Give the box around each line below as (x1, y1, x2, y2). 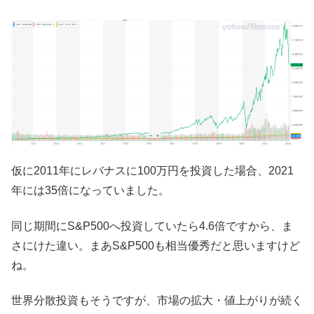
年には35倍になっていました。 (11, 184, 170, 197)
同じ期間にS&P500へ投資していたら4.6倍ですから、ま (11, 219, 293, 232)
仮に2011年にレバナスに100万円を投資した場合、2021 (11, 165, 294, 177)
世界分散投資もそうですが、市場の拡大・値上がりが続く (11, 294, 303, 306)
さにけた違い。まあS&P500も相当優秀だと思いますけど (11, 239, 300, 252)
